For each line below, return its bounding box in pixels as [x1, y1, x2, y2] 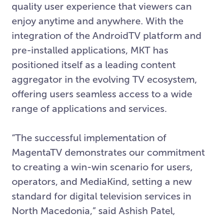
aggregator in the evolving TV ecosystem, [12, 74, 197, 85]
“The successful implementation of [12, 132, 166, 143]
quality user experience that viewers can [12, 1, 192, 12]
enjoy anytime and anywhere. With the [12, 16, 183, 26]
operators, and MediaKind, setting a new [12, 176, 192, 187]
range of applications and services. [12, 103, 167, 114]
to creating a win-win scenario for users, [12, 162, 193, 172]
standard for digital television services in [12, 191, 191, 201]
